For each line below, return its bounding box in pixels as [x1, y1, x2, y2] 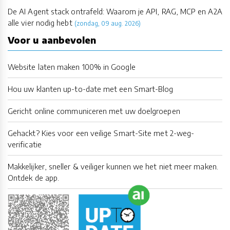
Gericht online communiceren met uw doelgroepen [8, 106, 180, 116]
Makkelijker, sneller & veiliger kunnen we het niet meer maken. [8, 161, 218, 171]
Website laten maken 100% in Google [8, 62, 136, 71]
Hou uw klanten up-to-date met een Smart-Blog [8, 84, 174, 93]
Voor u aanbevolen [8, 33, 97, 46]
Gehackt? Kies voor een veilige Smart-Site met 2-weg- [8, 128, 195, 138]
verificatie [8, 139, 42, 149]
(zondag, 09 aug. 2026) [74, 19, 141, 27]
